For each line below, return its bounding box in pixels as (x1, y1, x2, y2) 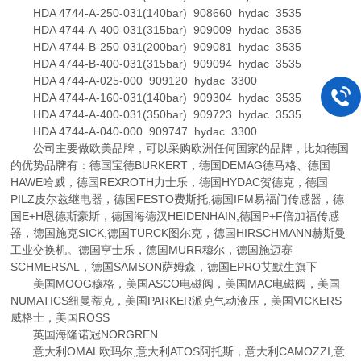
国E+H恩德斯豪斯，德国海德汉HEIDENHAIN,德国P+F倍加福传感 (10, 210, 340, 222)
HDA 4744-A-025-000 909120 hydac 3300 (10, 74, 258, 87)
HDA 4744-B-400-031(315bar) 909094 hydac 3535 (10, 57, 302, 70)
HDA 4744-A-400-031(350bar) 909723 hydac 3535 (10, 108, 302, 121)
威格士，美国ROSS (10, 311, 110, 324)
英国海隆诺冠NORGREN (10, 328, 159, 341)
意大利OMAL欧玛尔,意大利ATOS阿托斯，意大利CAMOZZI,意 (10, 345, 346, 358)
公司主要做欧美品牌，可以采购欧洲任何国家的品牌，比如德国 (10, 142, 350, 155)
